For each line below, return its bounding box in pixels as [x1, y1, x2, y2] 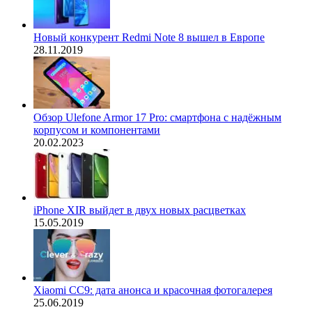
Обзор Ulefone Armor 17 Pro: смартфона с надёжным [33, 111, 281, 123]
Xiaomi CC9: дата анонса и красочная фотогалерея [33, 283, 272, 296]
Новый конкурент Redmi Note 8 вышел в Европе [33, 31, 265, 43]
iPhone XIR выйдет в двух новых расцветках [33, 203, 246, 216]
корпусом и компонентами [33, 123, 160, 136]
